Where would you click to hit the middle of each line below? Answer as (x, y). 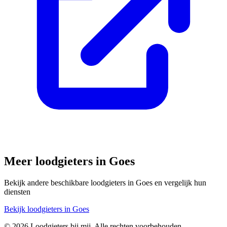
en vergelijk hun (179, 182)
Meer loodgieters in (56, 161)
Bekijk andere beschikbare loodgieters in (70, 182)
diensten (17, 192)
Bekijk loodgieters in (38, 209)
